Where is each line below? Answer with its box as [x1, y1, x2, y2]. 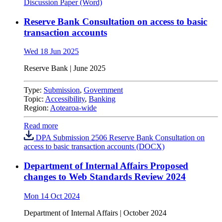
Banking [89, 95, 115, 104]
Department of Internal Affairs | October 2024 [24, 208, 166, 217]
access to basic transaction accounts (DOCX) [24, 142, 165, 151]
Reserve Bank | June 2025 [24, 64, 106, 73]
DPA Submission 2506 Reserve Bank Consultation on [34, 133, 205, 142]
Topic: [24, 95, 45, 104]
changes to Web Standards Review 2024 [24, 171, 186, 182]
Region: [24, 104, 50, 112]
